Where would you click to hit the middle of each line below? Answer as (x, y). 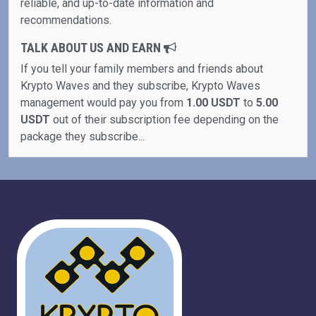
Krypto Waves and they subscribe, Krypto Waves (140, 86)
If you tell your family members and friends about (142, 69)
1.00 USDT (213, 103)
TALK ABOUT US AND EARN (92, 48)
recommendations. (66, 20)
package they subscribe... (83, 136)
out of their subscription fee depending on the (164, 120)
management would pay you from (103, 103)
